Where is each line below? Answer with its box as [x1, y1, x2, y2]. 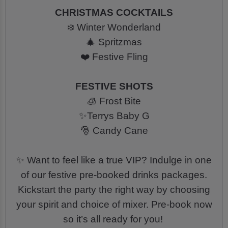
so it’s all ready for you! [63, 214, 165, 225]
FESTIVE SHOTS [75, 81, 153, 92]
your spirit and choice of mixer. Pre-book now [16, 199, 212, 210]
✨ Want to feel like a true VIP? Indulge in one [16, 155, 212, 166]
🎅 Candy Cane [80, 125, 148, 136]
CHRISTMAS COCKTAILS [55, 7, 173, 18]
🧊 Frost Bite [87, 96, 141, 107]
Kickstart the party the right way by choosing [18, 184, 210, 195]
